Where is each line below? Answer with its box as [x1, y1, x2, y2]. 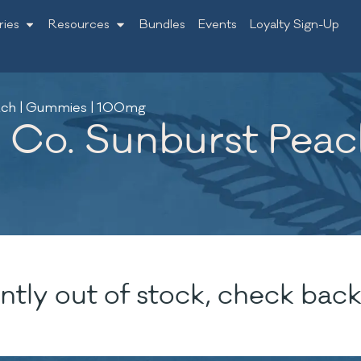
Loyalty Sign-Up [249, 17, 339, 32]
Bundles [139, 17, 185, 32]
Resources [48, 17, 110, 32]
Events [197, 17, 237, 32]
